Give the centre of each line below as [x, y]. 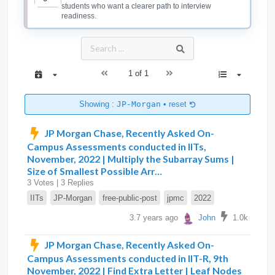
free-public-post [130, 198]
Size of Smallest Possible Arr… [95, 171]
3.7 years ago [155, 217]
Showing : [98, 104]
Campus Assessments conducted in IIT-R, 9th [128, 258]
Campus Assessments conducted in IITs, [117, 146]
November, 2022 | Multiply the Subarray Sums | [131, 158]
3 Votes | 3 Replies [60, 182]
